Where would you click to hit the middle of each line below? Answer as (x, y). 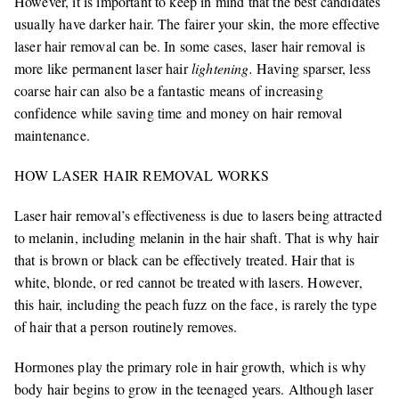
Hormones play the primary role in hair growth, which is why (191, 367)
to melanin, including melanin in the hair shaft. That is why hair (197, 238)
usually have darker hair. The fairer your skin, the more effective (197, 24)
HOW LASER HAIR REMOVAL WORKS (142, 175)
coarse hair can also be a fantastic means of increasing (169, 91)
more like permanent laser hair (103, 69)
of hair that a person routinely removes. (126, 327)
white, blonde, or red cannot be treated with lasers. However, (188, 282)
